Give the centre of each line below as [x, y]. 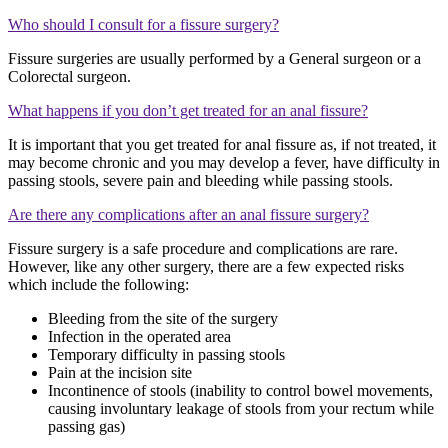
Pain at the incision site [120, 373]
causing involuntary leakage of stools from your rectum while [241, 409]
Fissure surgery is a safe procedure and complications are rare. [203, 249]
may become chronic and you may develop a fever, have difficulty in [224, 163]
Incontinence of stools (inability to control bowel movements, [240, 391]
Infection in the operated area [141, 337]
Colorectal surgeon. [69, 77]
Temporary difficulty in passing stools [166, 355]
